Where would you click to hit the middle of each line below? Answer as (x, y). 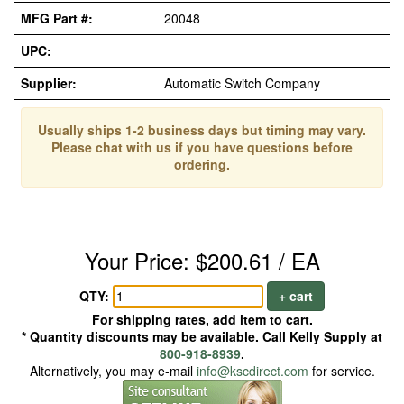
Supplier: (49, 83)
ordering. (202, 164)
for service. (341, 371)
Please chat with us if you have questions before (202, 147)
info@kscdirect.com (252, 371)
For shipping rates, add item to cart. (202, 319)
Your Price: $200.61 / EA (202, 260)
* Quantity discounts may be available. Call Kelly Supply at (202, 336)
